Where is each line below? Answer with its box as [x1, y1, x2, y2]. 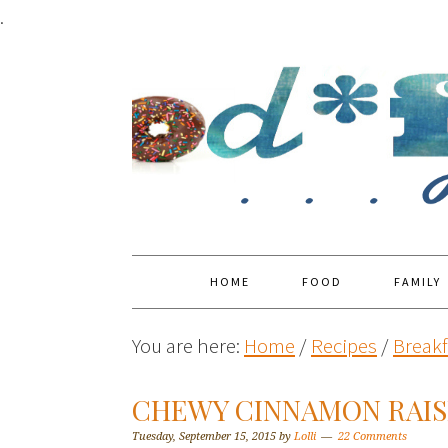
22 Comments [338, 430, 407, 443]
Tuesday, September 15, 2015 [132, 430, 276, 443]
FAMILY [394, 274, 441, 289]
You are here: [132, 332, 244, 359]
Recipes [311, 332, 377, 359]
